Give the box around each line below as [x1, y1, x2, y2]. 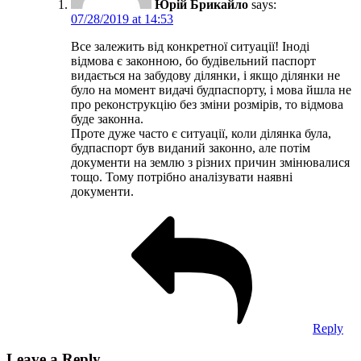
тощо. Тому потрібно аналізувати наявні [71, 169, 293, 184]
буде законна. [71, 111, 143, 126]
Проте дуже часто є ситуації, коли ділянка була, [71, 126, 331, 140]
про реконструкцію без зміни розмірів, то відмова [71, 97, 343, 111]
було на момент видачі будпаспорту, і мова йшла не [71, 82, 351, 97]
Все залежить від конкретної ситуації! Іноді [71, 39, 309, 53]
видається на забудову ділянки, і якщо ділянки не [71, 68, 340, 82]
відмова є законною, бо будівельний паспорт [71, 53, 316, 68]
